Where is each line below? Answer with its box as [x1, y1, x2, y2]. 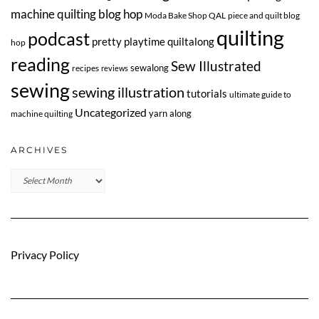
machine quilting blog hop [11, 6, 142, 21]
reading [11, 53, 70, 75]
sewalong [130, 61, 169, 73]
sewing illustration [72, 83, 184, 100]
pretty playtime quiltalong [92, 34, 214, 48]
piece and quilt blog [228, 9, 300, 21]
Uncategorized [75, 105, 147, 119]
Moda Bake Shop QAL [145, 9, 226, 21]
